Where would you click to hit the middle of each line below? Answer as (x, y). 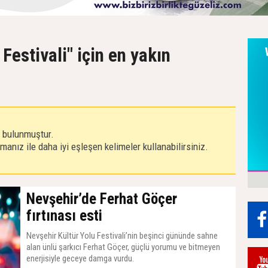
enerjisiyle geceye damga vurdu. (80, 258)
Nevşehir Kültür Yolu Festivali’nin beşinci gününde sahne (122, 236)
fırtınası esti (64, 216)
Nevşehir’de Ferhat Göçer (102, 199)
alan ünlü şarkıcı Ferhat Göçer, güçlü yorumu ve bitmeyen (123, 247)
